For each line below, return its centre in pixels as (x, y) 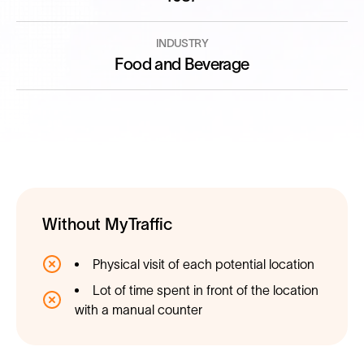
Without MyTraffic (107, 224)
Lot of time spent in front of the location (206, 290)
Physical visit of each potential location (204, 264)
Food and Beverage (182, 64)
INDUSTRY (182, 43)
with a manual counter (139, 310)
